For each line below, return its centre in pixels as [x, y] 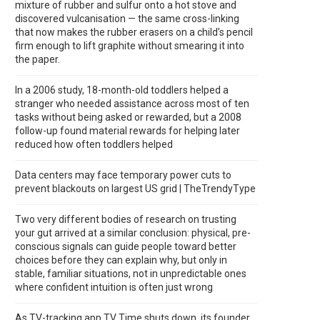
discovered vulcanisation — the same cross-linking [127, 19]
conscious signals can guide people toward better [126, 246]
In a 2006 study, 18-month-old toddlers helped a [122, 90]
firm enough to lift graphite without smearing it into [130, 46]
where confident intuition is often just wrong [114, 287]
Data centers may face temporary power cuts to [123, 175]
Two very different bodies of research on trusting [126, 219]
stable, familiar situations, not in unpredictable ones [131, 274]
